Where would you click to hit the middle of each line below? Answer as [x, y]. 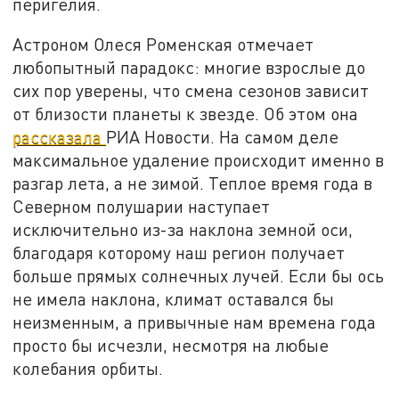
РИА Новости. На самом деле [223, 137]
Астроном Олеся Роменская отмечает [163, 45]
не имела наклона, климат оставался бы [174, 299]
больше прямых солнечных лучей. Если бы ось [199, 276]
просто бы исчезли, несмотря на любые [171, 346]
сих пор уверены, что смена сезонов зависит [191, 91]
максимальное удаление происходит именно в [199, 160]
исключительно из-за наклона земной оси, [183, 230]
